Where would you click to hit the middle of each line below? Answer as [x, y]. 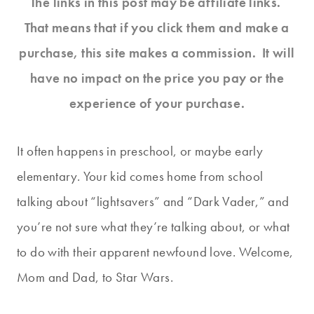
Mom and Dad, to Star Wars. [95, 277]
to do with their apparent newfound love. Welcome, [155, 252]
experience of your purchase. [157, 103]
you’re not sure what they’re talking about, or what [153, 226]
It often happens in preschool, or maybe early [140, 151]
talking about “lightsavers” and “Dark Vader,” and [153, 201]
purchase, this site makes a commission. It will [157, 53]
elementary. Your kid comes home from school [140, 176]
